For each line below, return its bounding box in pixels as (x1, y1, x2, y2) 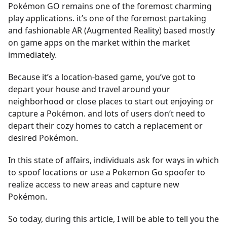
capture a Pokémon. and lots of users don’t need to (8, 108, 205, 119)
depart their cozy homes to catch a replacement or (8, 120, 203, 131)
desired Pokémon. (8, 132, 78, 143)
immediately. (8, 49, 57, 60)
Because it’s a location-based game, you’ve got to (8, 71, 196, 83)
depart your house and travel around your (8, 84, 170, 95)
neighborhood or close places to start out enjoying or (8, 96, 214, 107)
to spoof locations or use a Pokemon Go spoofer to (8, 167, 205, 178)
